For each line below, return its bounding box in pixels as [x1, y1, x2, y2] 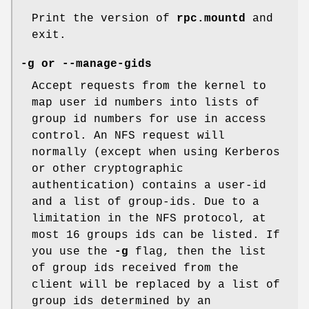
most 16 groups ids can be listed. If [32, 228, 280, 241]
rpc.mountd [177, 12, 246, 25]
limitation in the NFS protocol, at [32, 212, 266, 225]
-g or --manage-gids [21, 57, 152, 70]
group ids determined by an [32, 295, 211, 308]
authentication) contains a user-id [32, 179, 266, 192]
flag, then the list [128, 245, 266, 258]
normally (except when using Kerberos [32, 146, 280, 159]
